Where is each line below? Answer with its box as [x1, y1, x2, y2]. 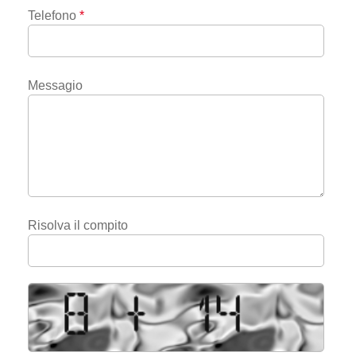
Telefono [28, 8, 76, 22]
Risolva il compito [28, 218, 128, 232]
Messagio [28, 78, 83, 92]
